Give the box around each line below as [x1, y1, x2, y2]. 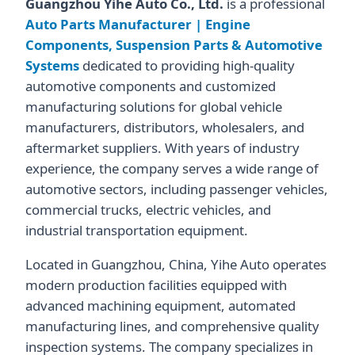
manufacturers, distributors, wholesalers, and [25, 117, 304, 136]
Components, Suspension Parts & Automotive [25, 35, 323, 54]
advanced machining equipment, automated [25, 296, 296, 315]
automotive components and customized [25, 76, 276, 95]
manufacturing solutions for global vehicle [25, 97, 282, 116]
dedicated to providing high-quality [79, 55, 295, 74]
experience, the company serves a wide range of [25, 158, 319, 177]
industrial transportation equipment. [25, 220, 248, 239]
